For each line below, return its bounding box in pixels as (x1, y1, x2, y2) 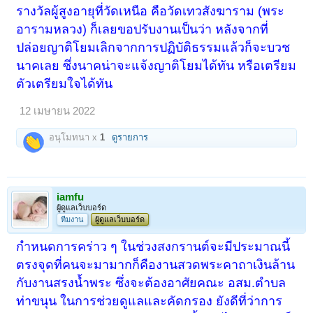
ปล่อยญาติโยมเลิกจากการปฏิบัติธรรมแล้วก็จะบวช (16, 40, 291, 54)
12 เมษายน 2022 (20, 105, 96, 117)
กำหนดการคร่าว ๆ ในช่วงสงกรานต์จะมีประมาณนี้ (16, 240, 291, 254)
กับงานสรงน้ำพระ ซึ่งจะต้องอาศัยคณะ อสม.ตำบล (16, 276, 286, 291)
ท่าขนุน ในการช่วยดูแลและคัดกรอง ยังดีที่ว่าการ (16, 294, 283, 309)
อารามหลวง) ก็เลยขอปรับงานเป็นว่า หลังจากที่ (16, 22, 269, 36)
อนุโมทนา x (46, 131, 101, 143)
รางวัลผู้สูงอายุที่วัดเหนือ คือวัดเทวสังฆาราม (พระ (16, 3, 285, 18)
